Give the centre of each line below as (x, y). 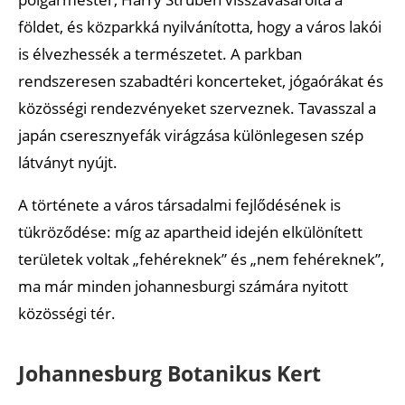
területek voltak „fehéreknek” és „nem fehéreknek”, (201, 259)
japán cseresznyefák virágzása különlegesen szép (191, 135)
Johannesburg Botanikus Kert (170, 373)
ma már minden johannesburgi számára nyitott (183, 286)
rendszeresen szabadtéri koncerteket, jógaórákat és (201, 80)
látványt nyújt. (68, 162)
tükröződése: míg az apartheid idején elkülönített (190, 231)
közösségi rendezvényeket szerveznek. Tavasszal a (197, 108)
